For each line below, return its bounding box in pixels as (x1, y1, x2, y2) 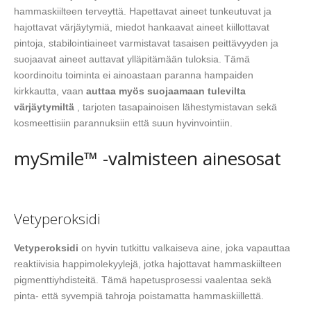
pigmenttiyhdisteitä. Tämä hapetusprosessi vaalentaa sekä (14, 274, 271, 285)
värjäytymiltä (14, 101, 74, 113)
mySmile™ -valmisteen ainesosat (14, 146, 281, 171)
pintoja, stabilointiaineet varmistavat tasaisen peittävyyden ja (14, 37, 278, 49)
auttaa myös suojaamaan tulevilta (86, 85, 246, 97)
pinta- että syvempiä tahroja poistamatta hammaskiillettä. (14, 289, 264, 301)
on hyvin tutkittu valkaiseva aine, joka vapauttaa (78, 242, 290, 253)
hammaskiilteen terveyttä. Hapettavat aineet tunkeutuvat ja (14, 6, 271, 17)
